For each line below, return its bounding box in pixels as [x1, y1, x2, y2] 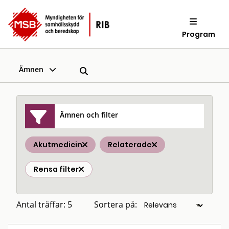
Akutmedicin [33, 140, 82, 150]
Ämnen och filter [60, 109, 119, 120]
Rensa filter [34, 164, 79, 174]
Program [182, 29, 216, 39]
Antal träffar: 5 [16, 199, 72, 210]
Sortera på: [94, 199, 137, 210]
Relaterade [108, 140, 152, 150]
